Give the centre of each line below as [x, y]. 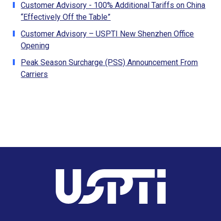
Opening [35, 45]
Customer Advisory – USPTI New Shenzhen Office [108, 34]
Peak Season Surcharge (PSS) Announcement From [110, 62]
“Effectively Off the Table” [66, 17]
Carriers [35, 74]
